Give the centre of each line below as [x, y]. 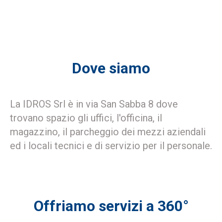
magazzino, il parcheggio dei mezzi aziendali [108, 132]
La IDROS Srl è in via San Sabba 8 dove [94, 104]
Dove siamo [111, 68]
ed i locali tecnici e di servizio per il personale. [111, 146]
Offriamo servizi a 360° [111, 206]
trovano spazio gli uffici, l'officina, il [86, 118]
